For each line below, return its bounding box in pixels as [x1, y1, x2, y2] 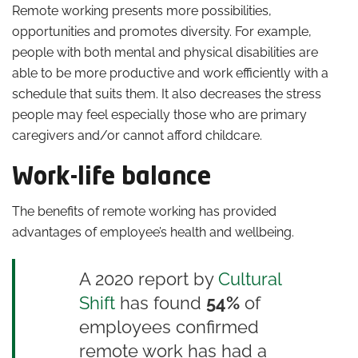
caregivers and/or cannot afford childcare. [12, 127, 262, 143]
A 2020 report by [79, 268, 213, 289]
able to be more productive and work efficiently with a [12, 65, 328, 81]
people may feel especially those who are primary [12, 106, 307, 122]
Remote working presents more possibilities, [12, 2, 272, 18]
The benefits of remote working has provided [12, 203, 276, 219]
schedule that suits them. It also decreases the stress [12, 86, 321, 101]
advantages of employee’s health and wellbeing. [12, 224, 294, 240]
